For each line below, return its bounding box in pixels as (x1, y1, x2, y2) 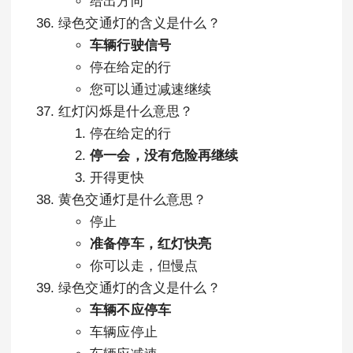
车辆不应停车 (90, 303, 171, 318)
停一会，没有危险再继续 (90, 148, 239, 163)
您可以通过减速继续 (90, 82, 212, 97)
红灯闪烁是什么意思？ (58, 104, 194, 119)
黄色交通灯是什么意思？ (58, 192, 207, 207)
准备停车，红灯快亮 (90, 236, 212, 251)
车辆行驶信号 (90, 38, 171, 53)
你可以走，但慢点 (90, 258, 199, 273)
